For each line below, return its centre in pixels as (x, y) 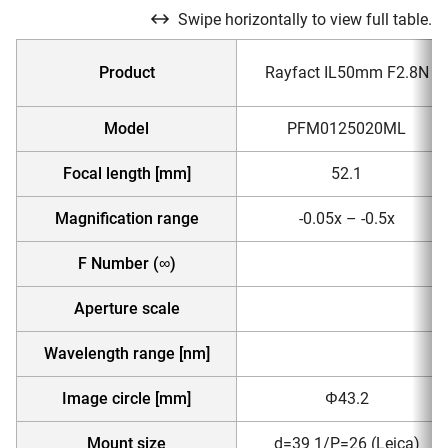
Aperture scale (126, 309)
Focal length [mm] (126, 174)
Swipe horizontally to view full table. (305, 19)
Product (126, 73)
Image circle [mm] (126, 399)
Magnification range (126, 219)
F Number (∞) (126, 264)
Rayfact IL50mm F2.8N (346, 73)
